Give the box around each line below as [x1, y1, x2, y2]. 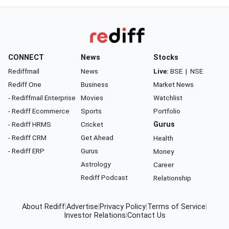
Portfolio [153, 106, 180, 115]
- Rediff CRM [8, 133, 47, 142]
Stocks [153, 53, 178, 62]
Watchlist [153, 93, 182, 102]
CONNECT [8, 53, 44, 62]
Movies [81, 93, 103, 102]
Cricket [81, 120, 103, 128]
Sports [81, 106, 102, 115]
